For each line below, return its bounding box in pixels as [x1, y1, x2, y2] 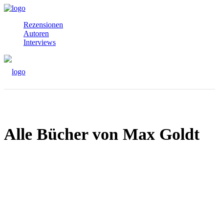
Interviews [23, 38, 56, 46]
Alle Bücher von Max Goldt [4, 125, 199, 143]
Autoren [23, 29, 49, 38]
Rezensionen [23, 21, 63, 29]
